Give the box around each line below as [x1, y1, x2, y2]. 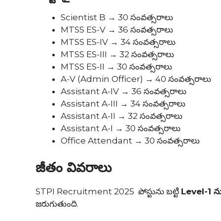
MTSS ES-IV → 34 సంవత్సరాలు [61, 37, 176, 47]
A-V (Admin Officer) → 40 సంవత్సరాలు [61, 74, 211, 84]
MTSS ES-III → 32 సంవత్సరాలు [61, 49, 174, 60]
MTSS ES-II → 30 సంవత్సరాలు [61, 62, 172, 72]
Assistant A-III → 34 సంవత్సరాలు [61, 99, 185, 109]
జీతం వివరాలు [36, 159, 115, 176]
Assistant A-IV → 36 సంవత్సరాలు [61, 86, 186, 97]
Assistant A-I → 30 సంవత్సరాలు [61, 123, 181, 134]
